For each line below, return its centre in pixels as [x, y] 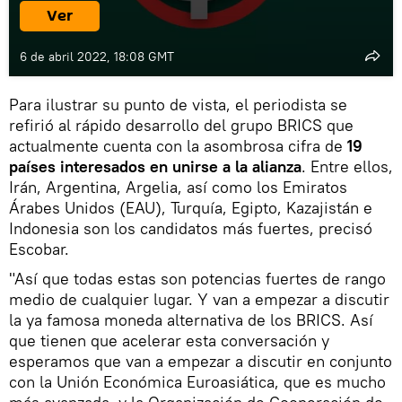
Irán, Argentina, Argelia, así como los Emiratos [178, 187]
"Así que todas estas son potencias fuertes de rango [197, 278]
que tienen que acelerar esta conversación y [169, 340]
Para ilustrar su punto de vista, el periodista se [178, 104]
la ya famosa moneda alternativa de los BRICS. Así [191, 319]
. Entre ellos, [347, 166]
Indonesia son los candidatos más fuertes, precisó [191, 228]
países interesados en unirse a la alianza [155, 166]
